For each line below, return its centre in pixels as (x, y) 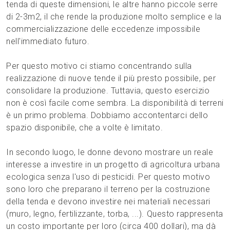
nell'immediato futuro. (48, 42)
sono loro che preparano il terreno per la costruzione (108, 189)
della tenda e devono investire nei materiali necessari (108, 202)
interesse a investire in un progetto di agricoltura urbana (113, 165)
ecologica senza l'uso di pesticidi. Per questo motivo (108, 177)
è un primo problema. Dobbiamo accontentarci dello (107, 116)
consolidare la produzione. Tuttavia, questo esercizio (108, 91)
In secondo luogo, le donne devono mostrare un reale (110, 152)
